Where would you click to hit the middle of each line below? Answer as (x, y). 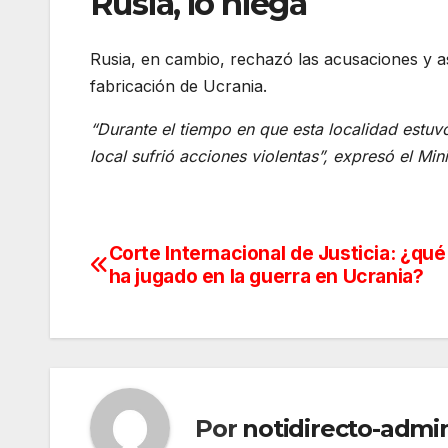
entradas (155, 344)
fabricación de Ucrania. (178, 86)
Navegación (179, 262)
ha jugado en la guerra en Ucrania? (266, 276)
